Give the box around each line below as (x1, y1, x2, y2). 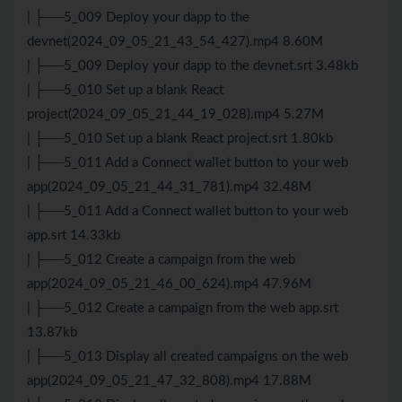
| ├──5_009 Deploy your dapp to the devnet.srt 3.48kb (27, 59, 358, 74)
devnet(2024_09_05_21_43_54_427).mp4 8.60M (27, 35, 323, 49)
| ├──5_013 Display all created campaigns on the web (27, 350, 348, 364)
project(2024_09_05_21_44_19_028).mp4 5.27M (27, 108, 324, 122)
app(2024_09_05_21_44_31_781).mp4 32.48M (27, 180, 311, 195)
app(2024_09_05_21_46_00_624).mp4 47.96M (27, 277, 311, 292)
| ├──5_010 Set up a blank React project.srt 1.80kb (27, 132, 333, 146)
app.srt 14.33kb (27, 229, 120, 243)
